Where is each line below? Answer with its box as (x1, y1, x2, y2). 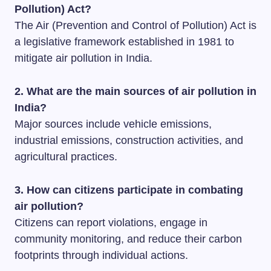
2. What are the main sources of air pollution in (15, 85, 256, 97)
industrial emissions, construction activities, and (15, 134, 243, 146)
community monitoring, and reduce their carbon (15, 232, 242, 245)
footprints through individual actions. (15, 249, 188, 261)
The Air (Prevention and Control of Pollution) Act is (15, 19, 256, 31)
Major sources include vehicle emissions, (15, 117, 212, 130)
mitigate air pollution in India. (15, 51, 152, 64)
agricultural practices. (15, 150, 117, 163)
